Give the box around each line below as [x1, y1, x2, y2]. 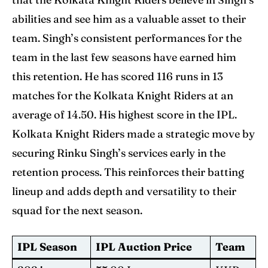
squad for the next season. [12, 203, 142, 217]
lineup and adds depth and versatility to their [12, 184, 236, 198]
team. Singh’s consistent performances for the [12, 31, 242, 45]
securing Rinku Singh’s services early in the [12, 145, 226, 160]
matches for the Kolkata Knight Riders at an [12, 88, 233, 102]
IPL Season [17, 239, 77, 254]
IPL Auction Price [96, 239, 192, 254]
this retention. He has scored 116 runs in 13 [12, 69, 223, 83]
